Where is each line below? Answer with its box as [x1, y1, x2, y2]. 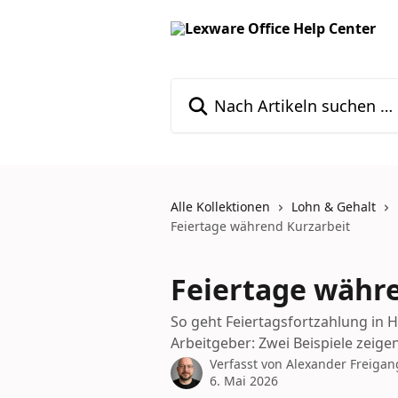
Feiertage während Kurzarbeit [171, 218, 350, 235]
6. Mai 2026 [210, 372, 278, 389]
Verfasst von [210, 355, 286, 372]
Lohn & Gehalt [291, 198, 376, 215]
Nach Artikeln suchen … [170, 78, 328, 98]
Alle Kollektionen [171, 198, 270, 215]
